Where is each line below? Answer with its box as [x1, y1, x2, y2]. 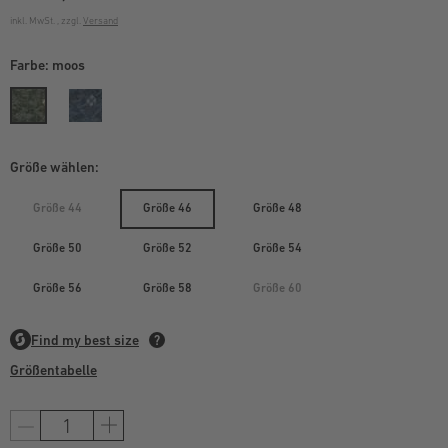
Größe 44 [33, 201, 82, 215]
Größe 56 [33, 281, 82, 295]
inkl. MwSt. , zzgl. [10, 15, 83, 26]
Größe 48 [253, 201, 302, 215]
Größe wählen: [10, 159, 99, 175]
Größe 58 [143, 281, 192, 295]
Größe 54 [253, 241, 302, 255]
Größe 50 [33, 241, 82, 255]
